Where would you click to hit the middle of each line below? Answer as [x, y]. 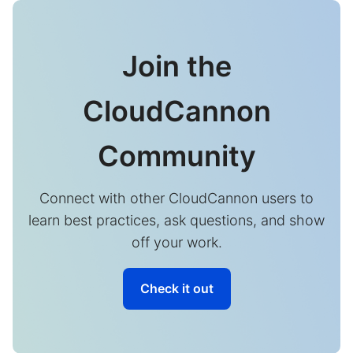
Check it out [176, 288]
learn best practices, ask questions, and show [176, 220]
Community [176, 156]
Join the [176, 66]
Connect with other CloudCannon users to [176, 198]
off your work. [176, 242]
